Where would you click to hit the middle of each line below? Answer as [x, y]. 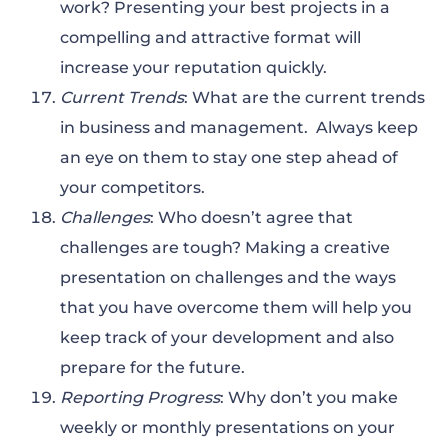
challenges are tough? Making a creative [225, 248]
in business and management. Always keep [239, 128]
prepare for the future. [152, 368]
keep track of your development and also [227, 338]
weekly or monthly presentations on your [227, 428]
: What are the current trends [304, 98]
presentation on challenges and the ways [228, 278]
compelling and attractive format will [210, 38]
